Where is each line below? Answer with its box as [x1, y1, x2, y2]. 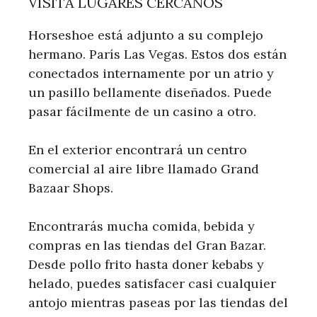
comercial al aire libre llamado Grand [28, 160, 259, 177]
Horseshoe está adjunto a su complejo [28, 26, 263, 43]
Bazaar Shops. [28, 179, 113, 196]
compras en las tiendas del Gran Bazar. [28, 236, 266, 253]
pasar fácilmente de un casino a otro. [28, 103, 256, 120]
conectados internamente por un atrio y [28, 64, 274, 81]
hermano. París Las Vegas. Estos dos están [28, 45, 287, 62]
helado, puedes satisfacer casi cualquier [28, 275, 276, 292]
